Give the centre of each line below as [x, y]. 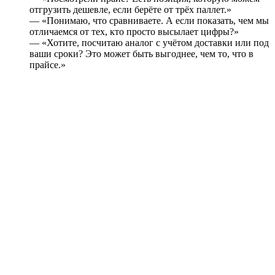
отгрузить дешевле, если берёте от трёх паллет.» [130, 10]
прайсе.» [48, 65]
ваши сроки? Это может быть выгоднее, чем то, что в [141, 54]
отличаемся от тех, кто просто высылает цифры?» [134, 32]
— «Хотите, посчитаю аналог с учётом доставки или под [149, 43]
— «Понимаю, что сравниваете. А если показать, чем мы [149, 21]
